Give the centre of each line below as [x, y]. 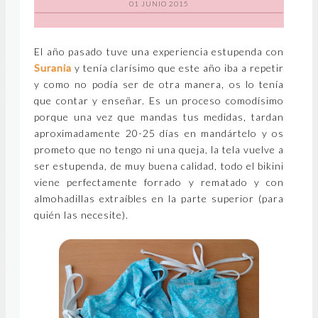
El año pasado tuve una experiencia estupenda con [159, 52]
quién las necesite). [81, 215]
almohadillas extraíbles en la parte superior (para [159, 199]
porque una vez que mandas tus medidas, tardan [159, 117]
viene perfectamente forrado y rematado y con [159, 182]
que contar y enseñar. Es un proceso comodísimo [159, 101]
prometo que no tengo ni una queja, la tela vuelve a [159, 150]
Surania [53, 68]
